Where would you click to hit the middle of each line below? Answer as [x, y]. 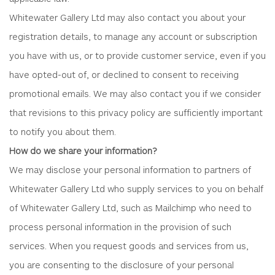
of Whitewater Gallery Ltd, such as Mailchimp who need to [130, 207]
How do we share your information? [83, 150]
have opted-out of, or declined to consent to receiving [124, 74]
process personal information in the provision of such [120, 226]
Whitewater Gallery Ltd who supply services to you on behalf [136, 188]
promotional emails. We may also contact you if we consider [135, 93]
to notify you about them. [63, 131]
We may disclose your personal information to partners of [130, 169]
